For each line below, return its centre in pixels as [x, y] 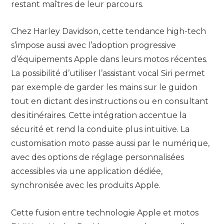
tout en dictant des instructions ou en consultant [110, 101]
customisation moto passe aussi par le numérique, [110, 143]
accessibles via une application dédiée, [87, 171]
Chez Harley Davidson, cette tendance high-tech [108, 31]
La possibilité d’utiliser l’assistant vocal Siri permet [108, 73]
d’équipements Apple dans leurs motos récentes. [109, 59]
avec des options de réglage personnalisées [97, 157]
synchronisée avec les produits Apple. [86, 185]
